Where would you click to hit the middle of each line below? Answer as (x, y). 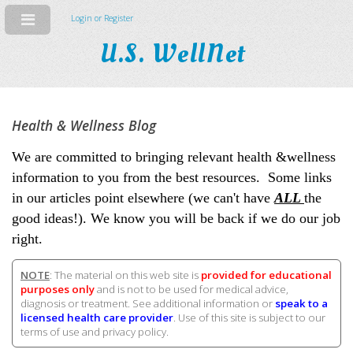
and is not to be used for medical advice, (191, 289)
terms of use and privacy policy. (95, 331)
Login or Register (102, 18)
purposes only (58, 289)
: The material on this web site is (125, 275)
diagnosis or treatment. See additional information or (148, 303)
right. (29, 238)
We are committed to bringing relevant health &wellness (174, 156)
